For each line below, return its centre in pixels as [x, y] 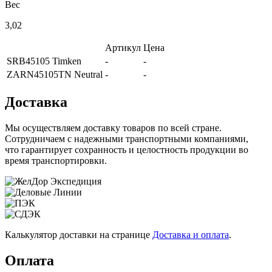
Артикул [123, 47]
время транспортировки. [56, 160]
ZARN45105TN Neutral [55, 74]
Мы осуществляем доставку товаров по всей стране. [113, 127]
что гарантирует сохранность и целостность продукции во [127, 149]
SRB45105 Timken [44, 61]
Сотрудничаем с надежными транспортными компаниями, [127, 138]
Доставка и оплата [191, 234]
